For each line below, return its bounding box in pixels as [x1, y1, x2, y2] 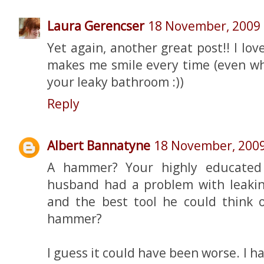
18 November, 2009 [148, 18, 260, 34]
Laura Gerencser [47, 18, 144, 34]
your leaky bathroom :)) [47, 74, 184, 90]
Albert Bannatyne [47, 137, 150, 154]
